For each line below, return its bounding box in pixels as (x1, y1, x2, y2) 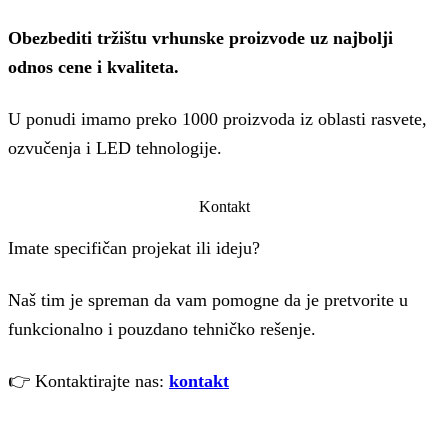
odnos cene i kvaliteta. (8, 57, 179, 78)
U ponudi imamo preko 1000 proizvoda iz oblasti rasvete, (8, 109, 427, 130)
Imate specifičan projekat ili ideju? (8, 238, 260, 259)
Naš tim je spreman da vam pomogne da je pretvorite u (8, 290, 408, 311)
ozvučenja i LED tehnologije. (8, 138, 222, 159)
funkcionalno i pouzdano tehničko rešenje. (8, 319, 316, 340)
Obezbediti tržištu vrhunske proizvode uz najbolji (8, 28, 393, 49)
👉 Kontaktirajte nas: (8, 371, 169, 392)
